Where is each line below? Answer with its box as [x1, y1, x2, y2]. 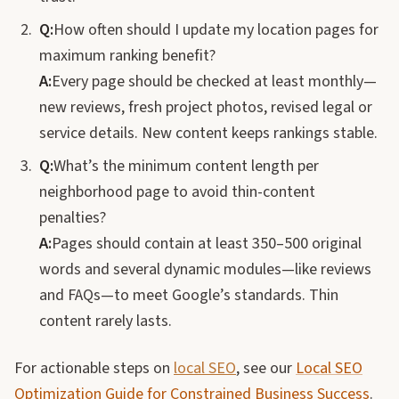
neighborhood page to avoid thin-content [39, 181, 315, 203]
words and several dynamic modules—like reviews [39, 258, 371, 281]
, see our [236, 357, 296, 379]
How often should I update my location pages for [53, 19, 379, 41]
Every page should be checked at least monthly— [52, 70, 377, 93]
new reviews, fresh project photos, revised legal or [39, 96, 372, 118]
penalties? [39, 207, 106, 229]
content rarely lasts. [39, 310, 172, 332]
